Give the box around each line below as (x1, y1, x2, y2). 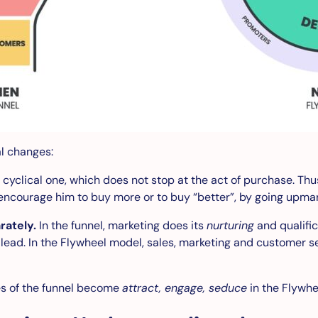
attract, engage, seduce (122, 280, 247, 296)
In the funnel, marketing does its (36, 218, 207, 234)
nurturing (207, 218, 254, 234)
